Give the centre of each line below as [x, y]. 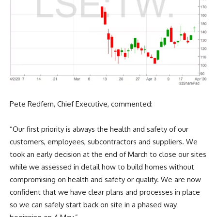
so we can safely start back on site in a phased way [93, 205]
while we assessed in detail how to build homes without [102, 167]
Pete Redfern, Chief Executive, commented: [81, 104]
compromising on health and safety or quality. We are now [105, 180]
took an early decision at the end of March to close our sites [108, 155]
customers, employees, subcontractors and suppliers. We [104, 142]
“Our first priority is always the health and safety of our [99, 129]
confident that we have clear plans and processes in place [105, 192]
